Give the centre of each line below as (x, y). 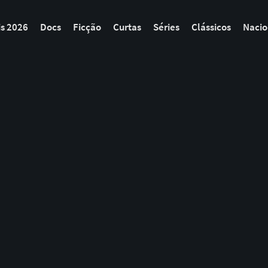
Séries (167, 27)
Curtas (127, 27)
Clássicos (211, 27)
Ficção (87, 27)
